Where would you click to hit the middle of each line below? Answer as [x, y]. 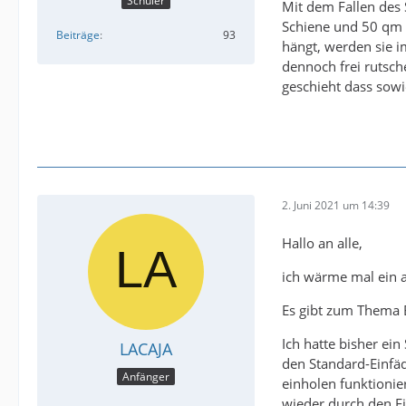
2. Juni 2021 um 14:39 [336, 205]
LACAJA [146, 349]
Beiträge [78, 34]
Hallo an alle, [322, 243]
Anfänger [146, 376]
